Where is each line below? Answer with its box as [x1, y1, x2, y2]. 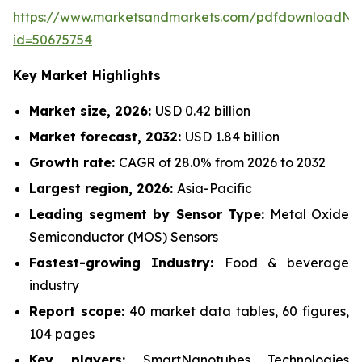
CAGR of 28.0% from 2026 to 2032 [119, 154, 326, 170]
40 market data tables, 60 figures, [129, 303, 350, 319]
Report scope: [29, 303, 130, 319]
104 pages [29, 326, 95, 342]
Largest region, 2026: [29, 180, 177, 196]
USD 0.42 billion [155, 103, 250, 119]
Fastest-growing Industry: [29, 255, 225, 271]
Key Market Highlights [13, 67, 161, 83]
